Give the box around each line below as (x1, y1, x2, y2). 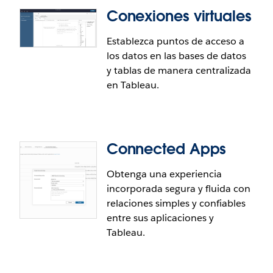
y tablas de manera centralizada (106, 64, 252, 77)
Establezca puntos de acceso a (106, 35, 245, 48)
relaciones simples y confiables (106, 197, 246, 210)
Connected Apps (106, 140, 227, 159)
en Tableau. (106, 79, 159, 92)
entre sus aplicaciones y (106, 211, 214, 225)
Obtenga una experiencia (106, 168, 222, 181)
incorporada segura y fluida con (106, 182, 251, 196)
